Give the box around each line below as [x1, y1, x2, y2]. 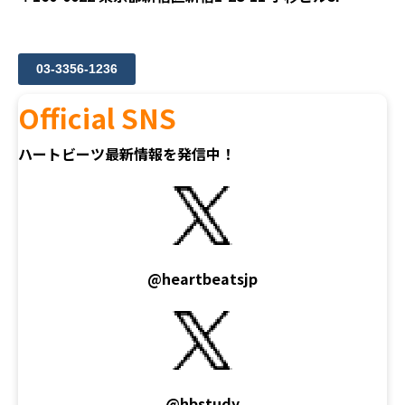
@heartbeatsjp [147, 268, 258, 290]
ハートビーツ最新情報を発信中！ [18, 143, 235, 165]
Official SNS [18, 98, 176, 138]
